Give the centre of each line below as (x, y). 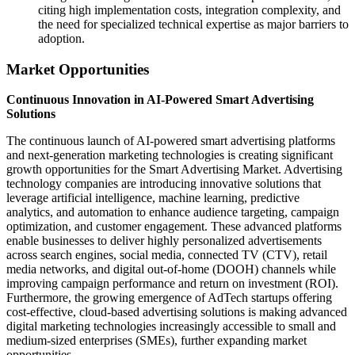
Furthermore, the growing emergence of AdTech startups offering (169, 298)
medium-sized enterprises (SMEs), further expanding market (157, 341)
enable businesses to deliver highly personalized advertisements (164, 241)
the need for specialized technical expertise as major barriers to (193, 24)
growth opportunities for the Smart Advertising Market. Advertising (174, 170)
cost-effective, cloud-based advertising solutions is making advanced (177, 312)
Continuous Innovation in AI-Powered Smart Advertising (160, 100)
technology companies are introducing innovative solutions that (164, 184)
